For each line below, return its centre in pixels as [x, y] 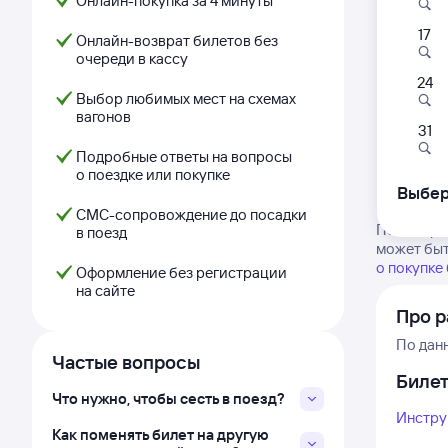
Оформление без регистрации [181, 272]
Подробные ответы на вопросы [184, 156]
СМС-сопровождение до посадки [191, 214]
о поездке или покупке [153, 174]
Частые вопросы [126, 362]
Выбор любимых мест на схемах [186, 98]
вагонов [103, 116]
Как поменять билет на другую [160, 434]
